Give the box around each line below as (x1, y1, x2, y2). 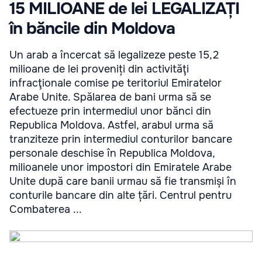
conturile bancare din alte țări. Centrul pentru (9, 189, 232, 202)
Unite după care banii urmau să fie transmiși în (9, 175, 236, 188)
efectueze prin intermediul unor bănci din (9, 105, 211, 118)
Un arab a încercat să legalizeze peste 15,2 (9, 49, 219, 62)
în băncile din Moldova (9, 18, 175, 40)
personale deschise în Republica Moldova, (9, 147, 215, 160)
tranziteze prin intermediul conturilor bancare (9, 133, 232, 146)
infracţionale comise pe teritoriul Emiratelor (9, 77, 222, 90)
